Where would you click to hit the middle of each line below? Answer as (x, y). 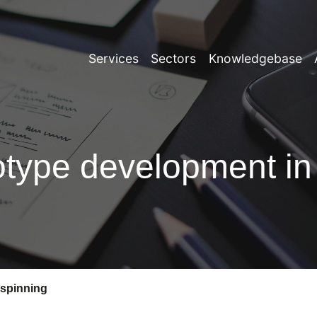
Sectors (174, 58)
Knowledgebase (255, 58)
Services (113, 58)
